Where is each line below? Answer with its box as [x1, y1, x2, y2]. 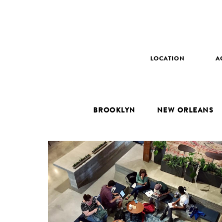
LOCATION [150, 56, 184, 63]
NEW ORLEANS [157, 108, 214, 114]
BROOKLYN [93, 108, 136, 114]
